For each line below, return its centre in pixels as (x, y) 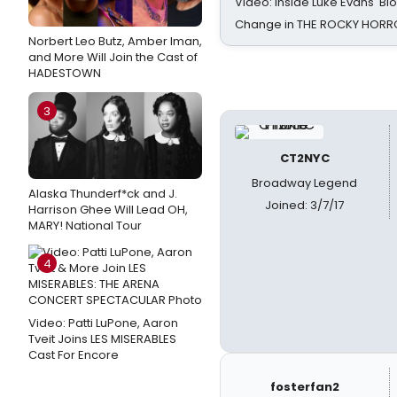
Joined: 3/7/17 (305, 205)
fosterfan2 (304, 387)
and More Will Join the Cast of (113, 57)
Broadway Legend (305, 183)
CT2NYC (304, 158)
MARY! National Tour (85, 226)
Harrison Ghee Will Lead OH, (108, 210)
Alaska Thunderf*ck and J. (103, 194)
